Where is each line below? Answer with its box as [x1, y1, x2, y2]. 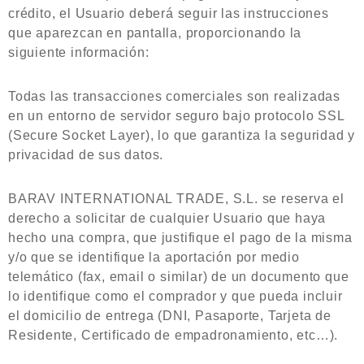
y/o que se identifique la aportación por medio [8, 250, 300, 264]
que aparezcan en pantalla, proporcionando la [8, 26, 302, 40]
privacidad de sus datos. [8, 148, 164, 162]
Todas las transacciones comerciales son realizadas [8, 89, 340, 103]
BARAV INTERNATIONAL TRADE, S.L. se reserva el [8, 192, 344, 206]
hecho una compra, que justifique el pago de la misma [8, 231, 353, 245]
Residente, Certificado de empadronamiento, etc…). [8, 328, 339, 342]
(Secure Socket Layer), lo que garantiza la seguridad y [8, 128, 356, 142]
